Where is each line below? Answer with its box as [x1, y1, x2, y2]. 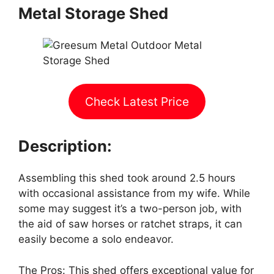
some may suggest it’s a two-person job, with [18, 202, 242, 215]
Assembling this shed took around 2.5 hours [18, 172, 235, 185]
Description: [18, 136, 112, 156]
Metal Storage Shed [18, 3, 168, 23]
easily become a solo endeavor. [18, 233, 174, 246]
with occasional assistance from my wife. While [18, 187, 250, 200]
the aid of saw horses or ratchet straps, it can [18, 218, 242, 231]
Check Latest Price [85, 94, 189, 109]
